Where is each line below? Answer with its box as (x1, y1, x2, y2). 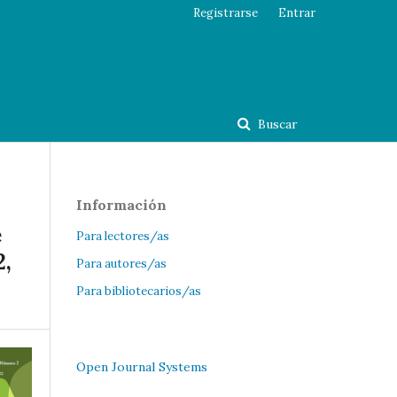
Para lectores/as (76, 228, 169, 244)
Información (76, 195, 167, 214)
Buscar (254, 115, 298, 132)
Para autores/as (76, 255, 167, 271)
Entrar (278, 5, 315, 20)
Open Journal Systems (76, 358, 207, 375)
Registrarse (193, 5, 258, 20)
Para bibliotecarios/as (76, 283, 201, 299)
